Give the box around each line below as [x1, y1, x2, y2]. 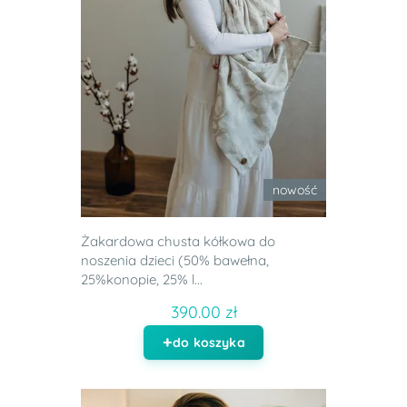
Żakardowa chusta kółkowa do [81, 233, 275, 251]
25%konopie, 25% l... [81, 271, 203, 289]
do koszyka [173, 334, 245, 352]
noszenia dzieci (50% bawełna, [81, 252, 269, 270]
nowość [273, 182, 317, 199]
